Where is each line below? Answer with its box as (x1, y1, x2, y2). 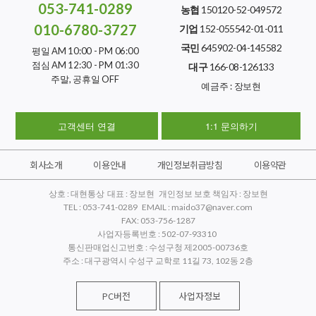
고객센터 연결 (58, 119, 116, 133)
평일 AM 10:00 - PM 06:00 (31, 45, 139, 57)
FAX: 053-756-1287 (121, 215, 195, 226)
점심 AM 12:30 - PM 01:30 (31, 59, 139, 71)
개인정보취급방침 (157, 158, 223, 172)
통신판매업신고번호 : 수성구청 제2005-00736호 (68, 242, 248, 253)
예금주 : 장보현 (201, 80, 261, 92)
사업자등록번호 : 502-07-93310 (97, 229, 219, 240)
